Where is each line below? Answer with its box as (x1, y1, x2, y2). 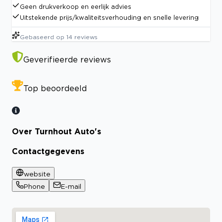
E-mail (61, 182, 81, 190)
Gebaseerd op (20, 33, 64, 40)
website (24, 170, 51, 177)
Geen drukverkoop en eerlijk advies (20, 3, 131, 10)
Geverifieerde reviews (23, 55, 111, 64)
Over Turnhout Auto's (12, 127, 101, 136)
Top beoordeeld (23, 83, 87, 93)
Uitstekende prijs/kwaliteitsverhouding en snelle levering (20, 14, 199, 21)
